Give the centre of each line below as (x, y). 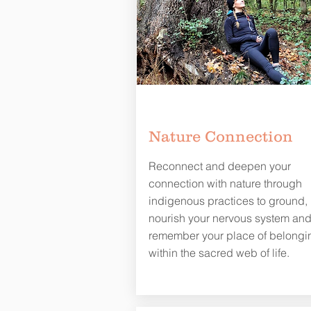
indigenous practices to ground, (228, 200)
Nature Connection (220, 136)
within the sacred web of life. (219, 252)
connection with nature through (225, 183)
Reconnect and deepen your (219, 166)
